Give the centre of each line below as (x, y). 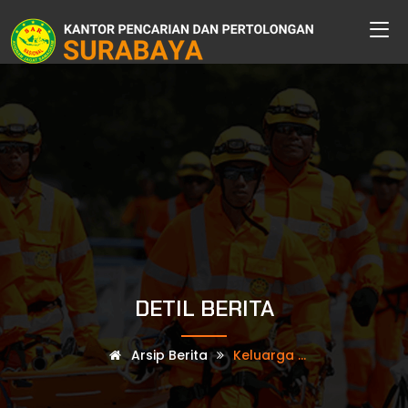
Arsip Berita (167, 355)
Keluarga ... (269, 355)
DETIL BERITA (204, 308)
